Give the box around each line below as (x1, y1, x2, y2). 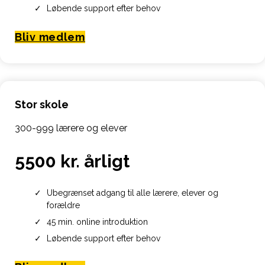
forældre (46, 201, 80, 211)
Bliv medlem (15, 30, 85, 43)
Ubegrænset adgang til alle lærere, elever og (46, 188, 218, 198)
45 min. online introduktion (46, 217, 148, 227)
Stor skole (15, 98, 69, 111)
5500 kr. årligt (15, 151, 130, 172)
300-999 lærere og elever (15, 122, 127, 134)
